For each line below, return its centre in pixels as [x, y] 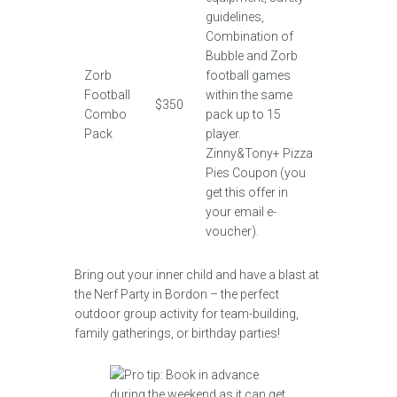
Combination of [249, 36]
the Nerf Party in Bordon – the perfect [177, 294]
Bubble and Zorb [251, 56]
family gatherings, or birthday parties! [177, 333]
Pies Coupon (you [255, 173]
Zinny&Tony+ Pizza [259, 153]
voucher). [232, 231]
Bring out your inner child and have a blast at [197, 275]
